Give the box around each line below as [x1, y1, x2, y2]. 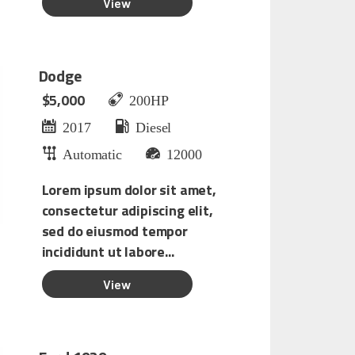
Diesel [128, 119, 172, 134]
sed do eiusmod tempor [41, 220, 188, 242]
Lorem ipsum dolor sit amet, [41, 179, 216, 201]
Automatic [55, 146, 122, 161]
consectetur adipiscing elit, [41, 200, 213, 222]
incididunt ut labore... [41, 241, 174, 263]
